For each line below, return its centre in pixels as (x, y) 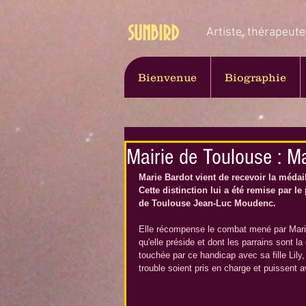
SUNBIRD (153, 34)
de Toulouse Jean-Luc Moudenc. (209, 203)
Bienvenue (167, 77)
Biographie (255, 77)
